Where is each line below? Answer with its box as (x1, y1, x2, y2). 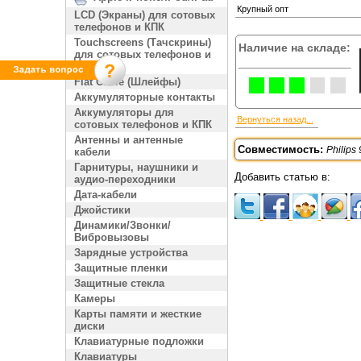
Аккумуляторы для (73, 106, 174, 118)
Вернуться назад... (236, 114, 313, 124)
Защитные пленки (73, 262, 168, 274)
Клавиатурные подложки (73, 335, 204, 347)
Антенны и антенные (73, 134, 183, 146)
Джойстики (73, 204, 131, 216)
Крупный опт (236, 4, 288, 14)
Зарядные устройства (73, 247, 188, 259)
